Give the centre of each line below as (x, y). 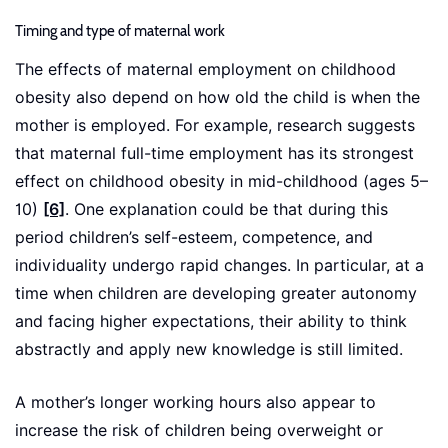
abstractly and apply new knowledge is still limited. (209, 350)
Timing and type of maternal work (120, 31)
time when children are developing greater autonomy (216, 294)
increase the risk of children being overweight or (199, 431)
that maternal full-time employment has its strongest (214, 154)
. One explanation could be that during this (226, 210)
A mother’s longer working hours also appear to (195, 403)
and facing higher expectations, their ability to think (211, 322)
